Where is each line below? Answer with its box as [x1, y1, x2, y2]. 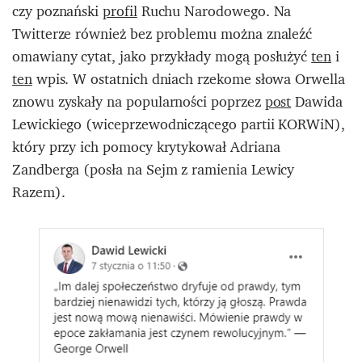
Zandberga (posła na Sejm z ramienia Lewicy [12, 156, 295, 182]
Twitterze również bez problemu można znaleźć [12, 20, 313, 46]
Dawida [291, 88, 343, 114]
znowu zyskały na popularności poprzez [12, 88, 265, 114]
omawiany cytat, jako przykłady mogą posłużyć [12, 43, 312, 69]
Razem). [12, 179, 65, 204]
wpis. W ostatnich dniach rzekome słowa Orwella [32, 65, 345, 91]
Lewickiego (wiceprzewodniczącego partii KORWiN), [12, 111, 345, 137]
